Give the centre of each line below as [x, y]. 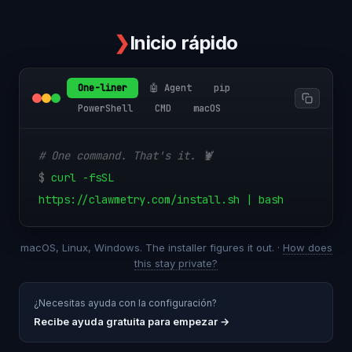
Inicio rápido [183, 43]
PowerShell [105, 108]
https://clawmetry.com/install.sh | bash [161, 200]
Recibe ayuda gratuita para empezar [126, 321]
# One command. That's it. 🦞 [126, 156]
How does [307, 247]
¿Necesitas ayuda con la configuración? [125, 303]
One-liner [103, 88]
